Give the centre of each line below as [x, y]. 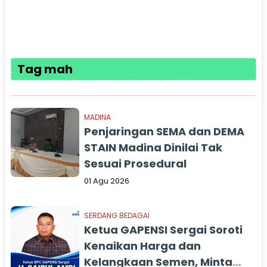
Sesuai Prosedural [136, 164]
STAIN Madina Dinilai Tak [153, 148]
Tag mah [45, 69]
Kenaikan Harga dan [143, 246]
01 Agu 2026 [107, 181]
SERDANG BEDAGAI [117, 215]
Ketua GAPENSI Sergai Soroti [164, 230]
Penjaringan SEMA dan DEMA [164, 131]
